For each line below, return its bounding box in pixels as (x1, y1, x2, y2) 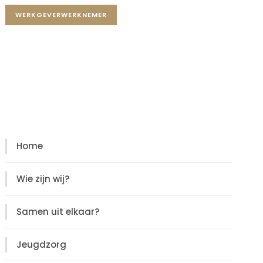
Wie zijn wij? (16, 173, 70, 186)
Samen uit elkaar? (16, 205, 100, 218)
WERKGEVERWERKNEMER (15, 9, 107, 19)
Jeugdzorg (16, 238, 67, 251)
